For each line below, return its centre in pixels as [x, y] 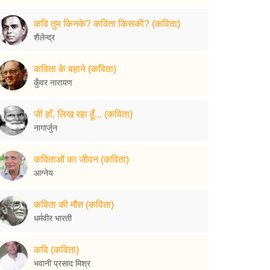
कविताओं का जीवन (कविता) [81, 159]
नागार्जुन [46, 127]
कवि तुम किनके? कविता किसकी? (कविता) [107, 24]
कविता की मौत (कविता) [74, 204]
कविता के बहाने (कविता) [75, 69]
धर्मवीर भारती [53, 218]
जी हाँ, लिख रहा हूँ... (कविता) [83, 114]
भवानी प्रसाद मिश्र [62, 263]
